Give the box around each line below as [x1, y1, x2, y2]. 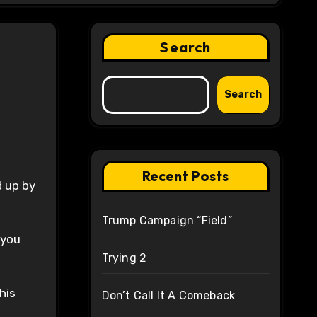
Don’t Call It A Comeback [101, 289, 236, 303]
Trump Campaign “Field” [101, 214, 232, 228]
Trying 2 [101, 251, 147, 265]
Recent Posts [142, 167, 229, 185]
